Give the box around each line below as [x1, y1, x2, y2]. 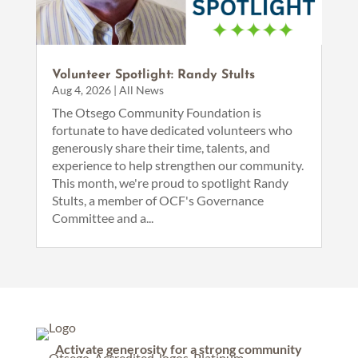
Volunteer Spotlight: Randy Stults [51, 68, 255, 82]
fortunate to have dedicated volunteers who [51, 121, 292, 137]
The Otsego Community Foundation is [51, 104, 261, 120]
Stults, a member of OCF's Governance [51, 192, 264, 208]
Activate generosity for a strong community [55, 340, 303, 356]
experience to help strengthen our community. [51, 157, 304, 173]
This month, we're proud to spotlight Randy [51, 174, 288, 190]
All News [118, 82, 164, 97]
